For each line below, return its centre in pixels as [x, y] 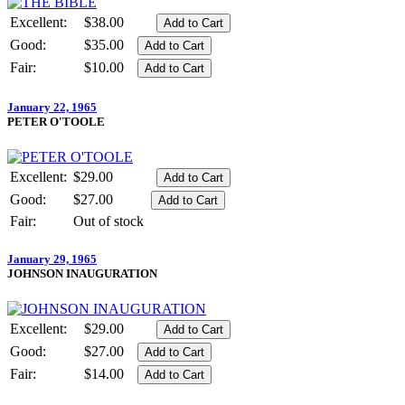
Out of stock [108, 221]
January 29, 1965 [52, 259]
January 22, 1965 [52, 107]
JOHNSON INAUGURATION [82, 274]
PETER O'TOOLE [56, 121]
